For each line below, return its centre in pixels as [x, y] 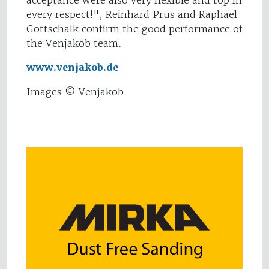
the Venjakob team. [74, 44]
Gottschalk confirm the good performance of [134, 29]
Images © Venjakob [75, 92]
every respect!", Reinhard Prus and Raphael [132, 15]
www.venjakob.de [72, 68]
